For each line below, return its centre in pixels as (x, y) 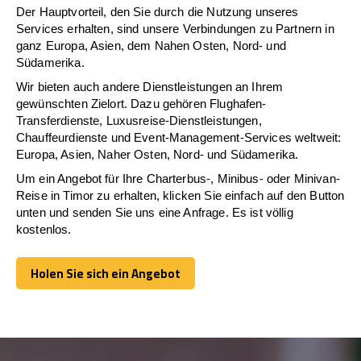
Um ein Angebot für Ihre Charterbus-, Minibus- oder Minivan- (178, 178)
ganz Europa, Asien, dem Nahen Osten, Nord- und (151, 45)
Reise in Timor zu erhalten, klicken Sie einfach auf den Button (180, 195)
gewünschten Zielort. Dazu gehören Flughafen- (141, 103)
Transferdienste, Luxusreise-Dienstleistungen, (139, 120)
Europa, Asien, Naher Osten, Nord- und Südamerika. (158, 154)
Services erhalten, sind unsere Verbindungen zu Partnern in (175, 28)
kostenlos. (44, 229)
